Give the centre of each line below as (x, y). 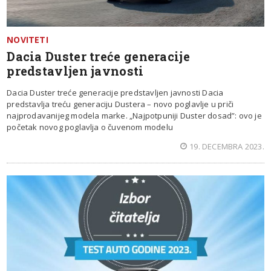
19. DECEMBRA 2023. (227, 146)
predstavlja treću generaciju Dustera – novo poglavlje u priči (120, 104)
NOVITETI (28, 39)
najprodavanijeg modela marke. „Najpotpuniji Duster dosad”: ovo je (134, 115)
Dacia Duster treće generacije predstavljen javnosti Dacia (115, 92)
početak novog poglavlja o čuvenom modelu (90, 127)
